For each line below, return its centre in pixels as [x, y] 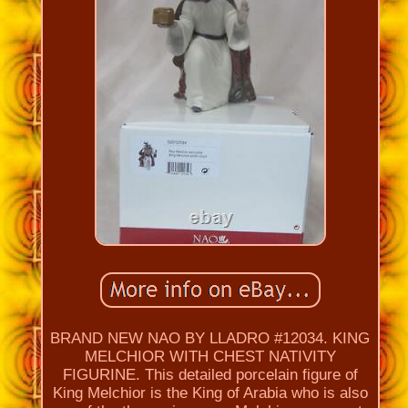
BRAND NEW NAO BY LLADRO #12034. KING [210, 338]
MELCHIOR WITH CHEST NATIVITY [210, 356]
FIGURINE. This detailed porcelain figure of [210, 374]
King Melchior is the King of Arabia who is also [210, 393]
